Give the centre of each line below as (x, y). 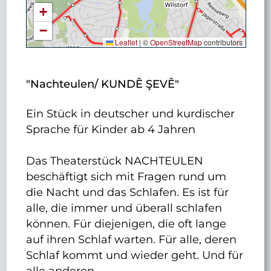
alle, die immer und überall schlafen (124, 207)
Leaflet (125, 42)
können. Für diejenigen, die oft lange (126, 223)
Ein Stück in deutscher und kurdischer (131, 113)
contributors (222, 42)
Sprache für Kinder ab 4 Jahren (111, 129)
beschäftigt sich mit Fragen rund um (126, 176)
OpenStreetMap (176, 42)
